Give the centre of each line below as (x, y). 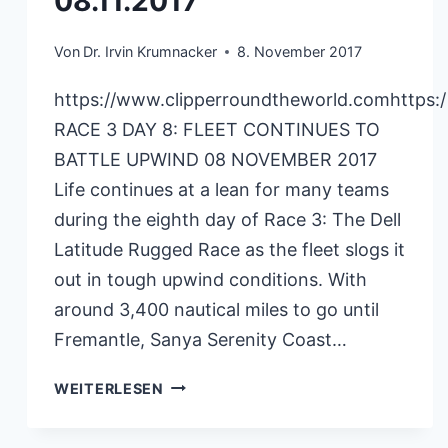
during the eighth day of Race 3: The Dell (227, 219)
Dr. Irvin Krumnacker (150, 51)
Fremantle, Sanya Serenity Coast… (200, 339)
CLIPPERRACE (216, 386)
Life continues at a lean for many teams (221, 189)
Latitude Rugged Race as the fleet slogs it (229, 249)
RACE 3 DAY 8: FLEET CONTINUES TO (217, 129)
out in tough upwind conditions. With (210, 279)
